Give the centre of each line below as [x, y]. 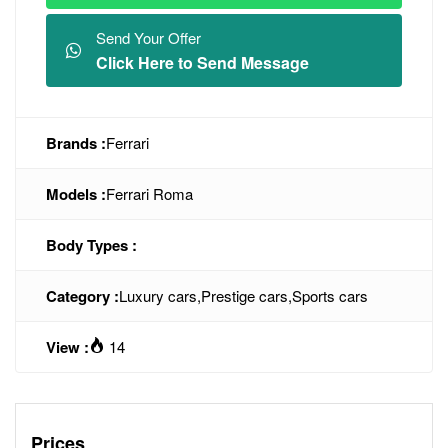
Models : [76, 194]
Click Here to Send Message [202, 62]
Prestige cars [244, 295]
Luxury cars [158, 295]
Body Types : [91, 245]
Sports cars [330, 295]
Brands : [76, 143]
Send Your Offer [148, 37]
